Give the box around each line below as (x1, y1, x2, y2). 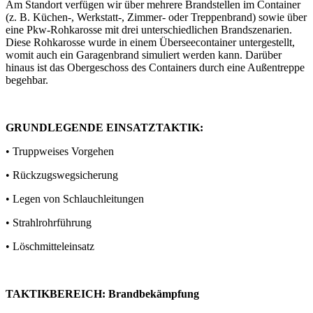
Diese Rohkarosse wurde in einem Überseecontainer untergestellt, (6, 36, 295, 48)
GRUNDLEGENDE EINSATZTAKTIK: (6, 122, 203, 133)
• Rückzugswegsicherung (6, 169, 118, 181)
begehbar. (6, 74, 48, 86)
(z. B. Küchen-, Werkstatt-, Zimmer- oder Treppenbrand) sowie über (6, 11, 307, 23)
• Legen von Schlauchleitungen (6, 193, 144, 205)
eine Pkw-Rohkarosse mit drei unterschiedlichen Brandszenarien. (6, 24, 292, 36)
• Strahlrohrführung (6, 217, 92, 228)
